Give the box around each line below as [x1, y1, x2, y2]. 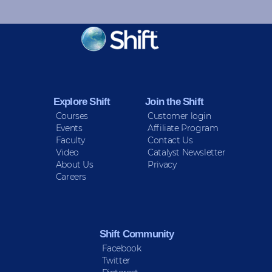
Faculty [55, 135, 86, 146]
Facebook [101, 243, 141, 254]
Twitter [101, 255, 131, 266]
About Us [55, 159, 93, 170]
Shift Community [99, 228, 174, 240]
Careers [55, 171, 87, 182]
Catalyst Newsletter [148, 147, 226, 158]
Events [55, 123, 83, 134]
